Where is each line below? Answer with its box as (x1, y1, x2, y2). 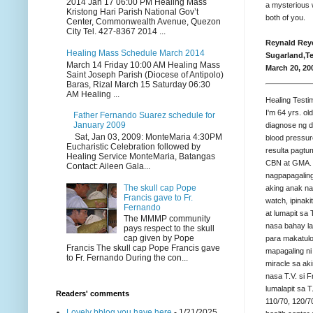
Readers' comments (56, 289, 129, 298)
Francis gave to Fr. (123, 192, 193, 203)
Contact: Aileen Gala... (66, 161, 150, 171)
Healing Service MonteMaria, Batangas (66, 151, 215, 161)
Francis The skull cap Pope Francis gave (66, 242, 220, 253)
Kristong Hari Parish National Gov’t (66, 7, 198, 17)
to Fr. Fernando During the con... (66, 252, 188, 263)
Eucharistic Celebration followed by (66, 141, 201, 152)
